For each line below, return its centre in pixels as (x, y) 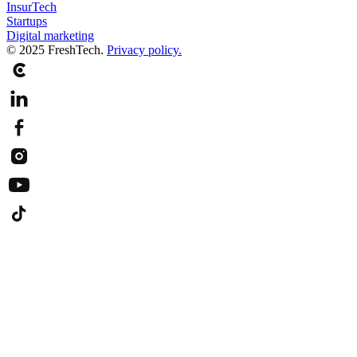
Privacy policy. (144, 50)
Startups (27, 22)
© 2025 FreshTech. (55, 50)
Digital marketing (50, 36)
